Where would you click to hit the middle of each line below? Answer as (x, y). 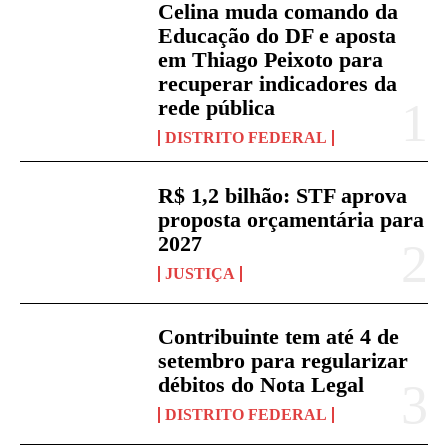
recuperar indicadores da (278, 84)
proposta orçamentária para (291, 219)
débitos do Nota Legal (261, 384)
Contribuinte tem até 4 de (279, 336)
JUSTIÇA (200, 273)
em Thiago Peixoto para (271, 60)
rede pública (217, 108)
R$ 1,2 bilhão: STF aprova (283, 195)
